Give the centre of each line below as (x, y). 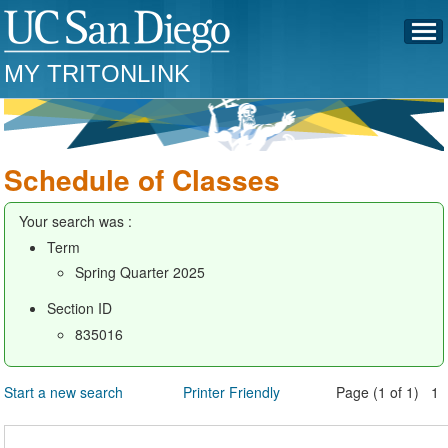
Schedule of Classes (142, 179)
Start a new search (64, 391)
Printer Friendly (231, 391)
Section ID (80, 308)
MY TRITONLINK (97, 73)
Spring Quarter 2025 (140, 272)
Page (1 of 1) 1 (390, 391)
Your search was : (76, 221)
